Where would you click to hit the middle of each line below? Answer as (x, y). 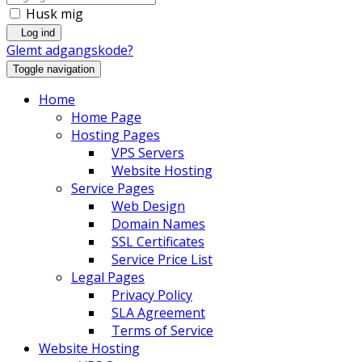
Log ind (38, 33)
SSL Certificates (158, 242)
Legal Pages (108, 277)
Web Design (148, 206)
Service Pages (113, 188)
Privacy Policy (152, 295)
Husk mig (53, 14)
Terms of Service (162, 330)
